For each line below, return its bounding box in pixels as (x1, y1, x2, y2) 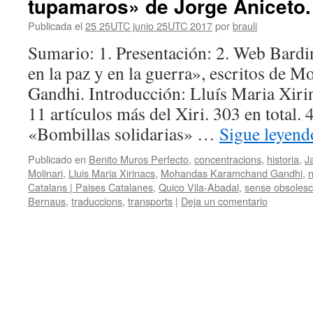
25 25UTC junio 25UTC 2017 (85, 18, 212, 33)
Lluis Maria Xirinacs (68, 166, 155, 180)
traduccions (71, 194, 122, 208)
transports (128, 194, 173, 208)
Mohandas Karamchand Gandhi (161, 166, 303, 180)
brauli (233, 18, 257, 33)
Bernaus (28, 194, 66, 208)
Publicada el (28, 18, 82, 33)
